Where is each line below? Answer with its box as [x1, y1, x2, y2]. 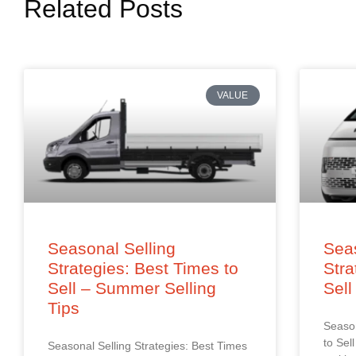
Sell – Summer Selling [48, 278, 216, 297]
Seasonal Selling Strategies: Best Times [48, 339, 247, 352]
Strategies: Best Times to [48, 258, 238, 277]
